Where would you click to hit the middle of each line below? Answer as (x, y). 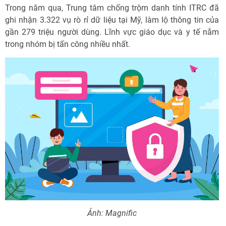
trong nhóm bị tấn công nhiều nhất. (68, 44)
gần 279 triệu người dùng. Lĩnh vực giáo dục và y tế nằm (112, 32)
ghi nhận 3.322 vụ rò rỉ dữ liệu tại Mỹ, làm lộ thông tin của (112, 20)
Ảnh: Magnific (112, 213)
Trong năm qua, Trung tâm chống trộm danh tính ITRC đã (112, 8)
